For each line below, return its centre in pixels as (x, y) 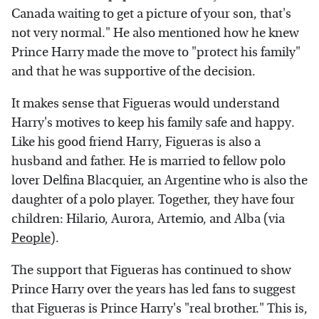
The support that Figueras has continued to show (151, 270)
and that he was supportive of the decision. (134, 71)
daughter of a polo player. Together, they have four (153, 199)
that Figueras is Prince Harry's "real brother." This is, (159, 308)
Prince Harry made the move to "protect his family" (156, 52)
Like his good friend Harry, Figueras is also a (136, 142)
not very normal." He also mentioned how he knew (155, 33)
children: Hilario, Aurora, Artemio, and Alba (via (148, 219)
